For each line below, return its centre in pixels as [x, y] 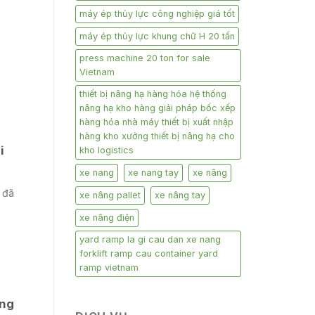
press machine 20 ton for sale [145, 58]
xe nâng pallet [110, 195]
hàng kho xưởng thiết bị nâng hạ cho [157, 136]
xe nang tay [153, 173]
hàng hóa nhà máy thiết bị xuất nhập [156, 122]
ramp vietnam [109, 268]
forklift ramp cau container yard [149, 254]
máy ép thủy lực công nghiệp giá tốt [157, 14]
